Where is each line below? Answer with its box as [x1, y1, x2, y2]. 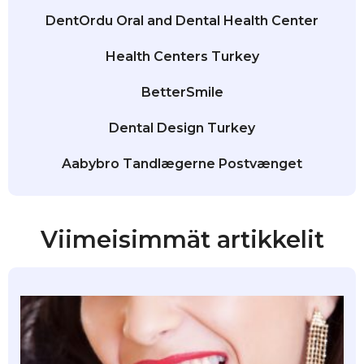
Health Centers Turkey [105, 49, 259, 65]
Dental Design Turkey [109, 120, 255, 136]
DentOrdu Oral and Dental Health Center [45, 13, 318, 29]
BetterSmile [141, 84, 223, 101]
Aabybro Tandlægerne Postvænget [62, 156, 302, 172]
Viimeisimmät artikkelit [40, 225, 324, 254]
